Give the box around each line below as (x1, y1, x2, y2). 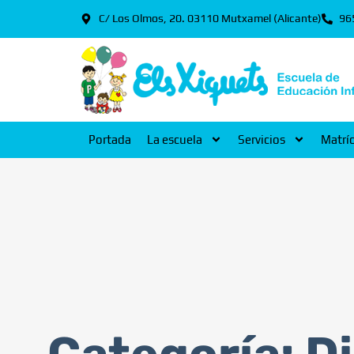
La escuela (147, 133, 202, 147)
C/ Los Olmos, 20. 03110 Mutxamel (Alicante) (98, 12, 322, 25)
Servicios (238, 133, 285, 147)
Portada (88, 133, 131, 147)
